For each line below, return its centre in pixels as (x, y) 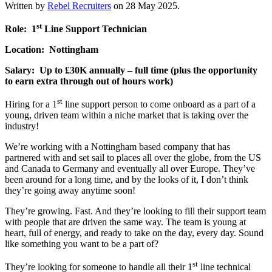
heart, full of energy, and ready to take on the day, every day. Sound (134, 233)
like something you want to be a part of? (82, 244)
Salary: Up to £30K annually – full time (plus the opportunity (131, 70)
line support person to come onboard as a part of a (159, 104)
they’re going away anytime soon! (70, 191)
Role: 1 (21, 29)
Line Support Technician (94, 29)
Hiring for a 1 (31, 104)
